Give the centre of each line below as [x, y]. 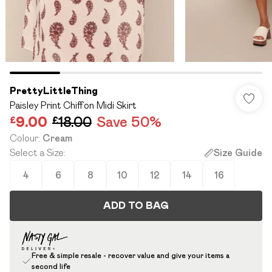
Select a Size [37, 153]
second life [51, 266]
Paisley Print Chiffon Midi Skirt [73, 105]
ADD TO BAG [136, 206]
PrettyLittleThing [54, 91]
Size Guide [238, 153]
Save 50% [129, 122]
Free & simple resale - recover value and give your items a [131, 255]
